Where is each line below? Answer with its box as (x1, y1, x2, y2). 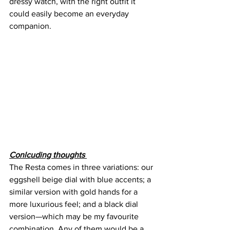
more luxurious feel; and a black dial (9, 200, 140, 209)
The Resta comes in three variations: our (9, 163, 155, 172)
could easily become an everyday (9, 9, 131, 18)
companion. (9, 22, 51, 31)
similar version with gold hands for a (9, 187, 140, 197)
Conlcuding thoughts (9, 150, 87, 160)
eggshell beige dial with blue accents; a (9, 175, 153, 184)
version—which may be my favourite (9, 212, 141, 221)
